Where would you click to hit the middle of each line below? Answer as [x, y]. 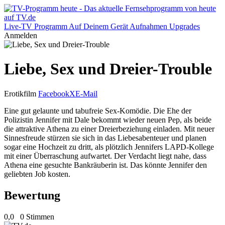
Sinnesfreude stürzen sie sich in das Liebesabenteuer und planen [105, 138]
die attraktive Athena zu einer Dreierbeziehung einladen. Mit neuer [109, 129]
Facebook [54, 93]
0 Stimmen [37, 216]
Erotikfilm [20, 93]
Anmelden [21, 35]
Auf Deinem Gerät [98, 26]
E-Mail [86, 93]
